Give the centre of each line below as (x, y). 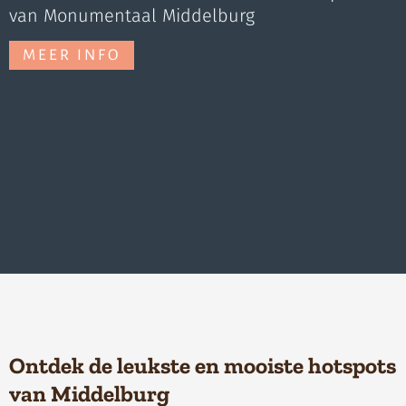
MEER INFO (72, 55)
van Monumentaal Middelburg (132, 15)
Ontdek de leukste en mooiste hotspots (203, 365)
